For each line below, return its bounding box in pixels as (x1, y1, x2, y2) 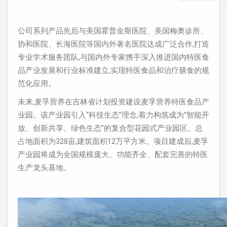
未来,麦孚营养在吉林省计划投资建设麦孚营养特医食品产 (18, 97, 209, 106)
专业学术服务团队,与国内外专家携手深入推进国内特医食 (18, 53, 209, 62)
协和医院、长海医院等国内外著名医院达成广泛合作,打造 (18, 40, 209, 49)
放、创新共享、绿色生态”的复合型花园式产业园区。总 (18, 124, 203, 133)
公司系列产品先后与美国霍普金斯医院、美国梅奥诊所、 (18, 26, 208, 35)
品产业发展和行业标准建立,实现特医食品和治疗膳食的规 (18, 66, 209, 75)
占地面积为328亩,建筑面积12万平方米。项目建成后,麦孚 (18, 137, 208, 146)
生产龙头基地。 (18, 163, 71, 172)
